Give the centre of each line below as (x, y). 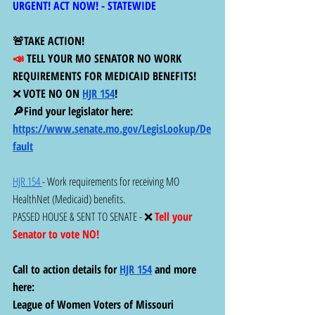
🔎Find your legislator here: (76, 111)
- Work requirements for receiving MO (112, 181)
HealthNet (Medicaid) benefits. (70, 199)
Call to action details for (66, 269)
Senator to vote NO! (56, 234)
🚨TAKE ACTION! (50, 40)
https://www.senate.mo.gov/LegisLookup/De (112, 128)
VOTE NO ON (53, 93)
